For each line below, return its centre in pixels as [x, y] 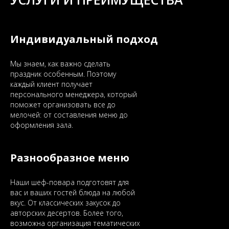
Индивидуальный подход [84, 39]
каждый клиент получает [51, 84]
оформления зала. [42, 125]
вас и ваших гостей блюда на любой [73, 192]
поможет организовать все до [63, 105]
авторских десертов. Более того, [67, 213]
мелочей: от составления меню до [69, 115]
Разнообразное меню [70, 158]
